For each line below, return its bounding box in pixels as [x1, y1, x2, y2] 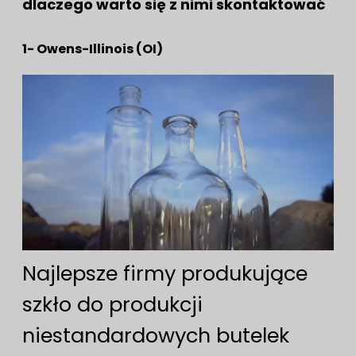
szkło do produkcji [22, 290, 203, 319]
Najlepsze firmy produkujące [22, 259, 308, 288]
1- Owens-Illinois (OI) [22, 40, 163, 59]
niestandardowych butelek [22, 321, 289, 350]
